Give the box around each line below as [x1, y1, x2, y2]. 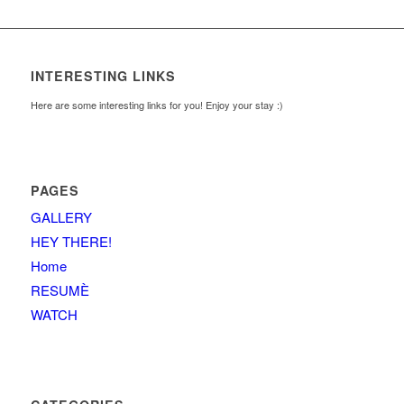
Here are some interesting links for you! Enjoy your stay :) [30, 97, 283, 113]
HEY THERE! [30, 232, 112, 252]
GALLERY [30, 207, 92, 227]
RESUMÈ [30, 280, 89, 300]
